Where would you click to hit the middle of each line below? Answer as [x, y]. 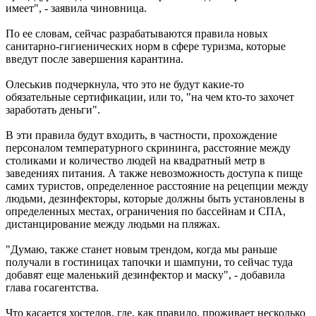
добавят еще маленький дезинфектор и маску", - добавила [145, 274]
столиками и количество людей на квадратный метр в [135, 160]
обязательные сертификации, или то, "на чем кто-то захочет [150, 97]
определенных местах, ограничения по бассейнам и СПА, [146, 211]
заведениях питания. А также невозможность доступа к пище [154, 173]
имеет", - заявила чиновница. [76, 8]
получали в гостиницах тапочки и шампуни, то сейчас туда [149, 262]
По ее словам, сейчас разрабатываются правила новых [137, 33]
